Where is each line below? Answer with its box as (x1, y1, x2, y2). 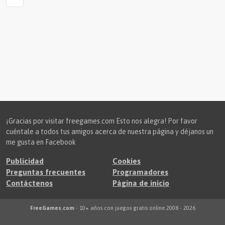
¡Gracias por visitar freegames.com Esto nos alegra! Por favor (6, 117, 197, 125)
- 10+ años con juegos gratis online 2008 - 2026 (74, 205, 195, 211)
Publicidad (6, 157, 44, 165)
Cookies (113, 157, 141, 165)
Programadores (113, 168, 168, 176)
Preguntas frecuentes (6, 168, 85, 176)
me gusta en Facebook (6, 138, 76, 146)
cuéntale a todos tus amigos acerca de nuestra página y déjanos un (6, 128, 213, 136)
